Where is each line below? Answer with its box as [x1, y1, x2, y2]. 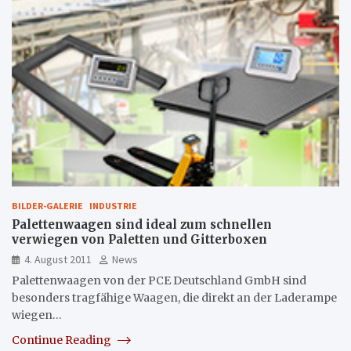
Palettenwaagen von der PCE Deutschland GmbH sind [12, 273, 306, 288]
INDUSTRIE [89, 199, 137, 212]
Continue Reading [12, 332, 114, 347]
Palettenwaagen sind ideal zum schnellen [12, 216, 272, 232]
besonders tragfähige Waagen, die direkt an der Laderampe [12, 290, 337, 305]
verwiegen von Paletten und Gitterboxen [12, 231, 267, 247]
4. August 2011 [24, 251, 92, 266]
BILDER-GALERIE [12, 199, 83, 212]
